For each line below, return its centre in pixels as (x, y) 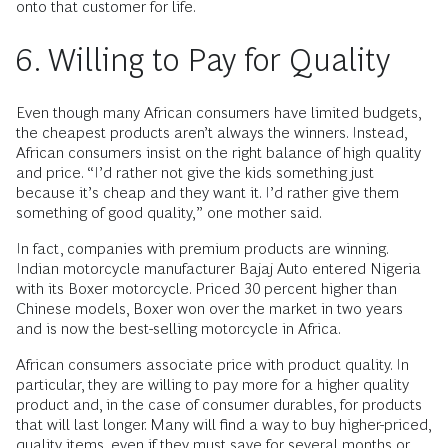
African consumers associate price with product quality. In (212, 364)
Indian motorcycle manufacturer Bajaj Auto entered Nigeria (218, 268)
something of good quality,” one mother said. (169, 212)
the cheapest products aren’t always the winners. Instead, (211, 132)
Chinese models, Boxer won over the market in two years (209, 308)
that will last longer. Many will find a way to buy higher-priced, (223, 424)
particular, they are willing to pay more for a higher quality (212, 384)
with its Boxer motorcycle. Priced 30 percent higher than (206, 288)
